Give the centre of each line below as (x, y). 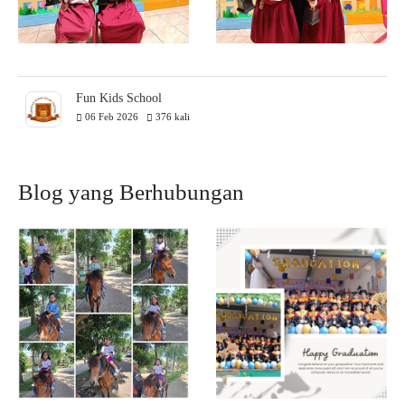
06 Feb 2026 (114, 116)
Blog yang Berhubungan (131, 192)
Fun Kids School (119, 98)
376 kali (171, 116)
